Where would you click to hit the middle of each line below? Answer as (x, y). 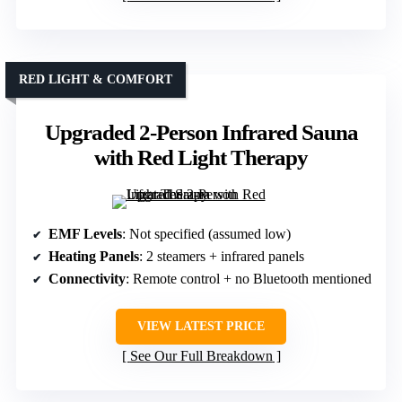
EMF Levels (85, 234)
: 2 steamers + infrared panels (222, 257)
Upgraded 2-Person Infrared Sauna (201, 133)
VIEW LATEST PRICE (201, 327)
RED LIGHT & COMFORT (96, 80)
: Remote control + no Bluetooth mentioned (249, 279)
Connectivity (87, 279)
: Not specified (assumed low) (206, 234)
